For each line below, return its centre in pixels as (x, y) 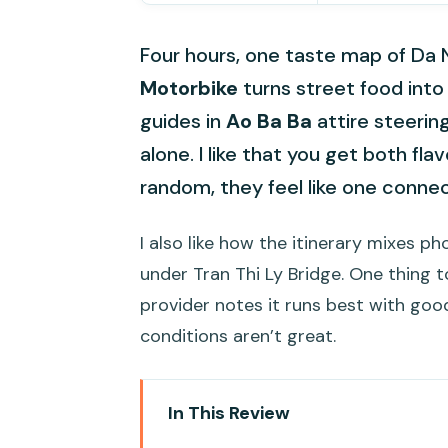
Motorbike (189, 88)
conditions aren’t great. (238, 336)
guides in (183, 121)
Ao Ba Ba (269, 121)
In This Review (229, 413)
